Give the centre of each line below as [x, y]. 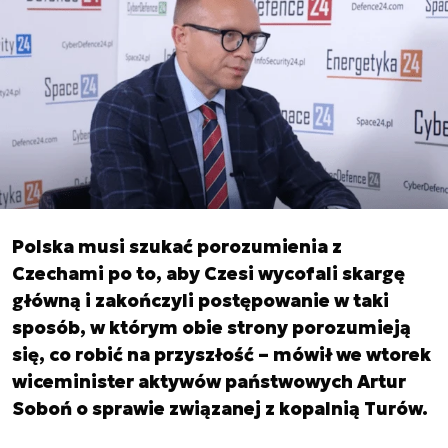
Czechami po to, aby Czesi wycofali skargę [208, 273]
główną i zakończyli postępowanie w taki [200, 300]
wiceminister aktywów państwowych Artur [209, 381]
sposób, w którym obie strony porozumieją [211, 327]
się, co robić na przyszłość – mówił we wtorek [221, 354]
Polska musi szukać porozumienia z [177, 246]
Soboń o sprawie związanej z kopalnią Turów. [220, 408]
